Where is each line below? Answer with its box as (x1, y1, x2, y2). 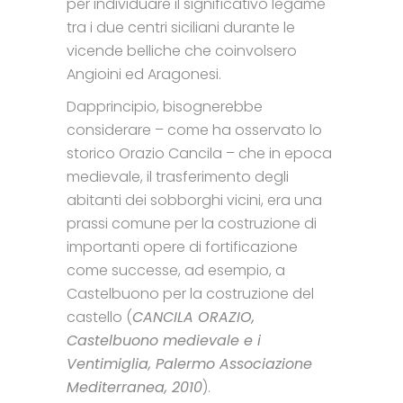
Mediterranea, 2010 (67, 376, 202, 398)
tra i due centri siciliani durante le (67, 16, 295, 38)
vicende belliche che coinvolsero (67, 40, 297, 61)
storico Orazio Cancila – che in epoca (67, 142, 332, 164)
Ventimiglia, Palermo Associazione (67, 353, 312, 374)
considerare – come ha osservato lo (67, 119, 322, 140)
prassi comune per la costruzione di (67, 212, 317, 234)
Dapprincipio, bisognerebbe (67, 95, 263, 117)
